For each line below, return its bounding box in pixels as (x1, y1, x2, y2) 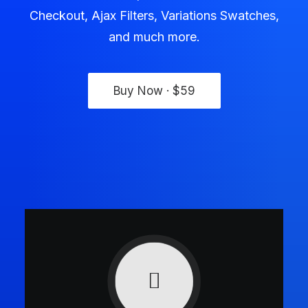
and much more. (108, 30, 200, 44)
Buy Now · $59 (113, 84, 195, 98)
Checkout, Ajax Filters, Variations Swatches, (29, 8, 279, 23)
